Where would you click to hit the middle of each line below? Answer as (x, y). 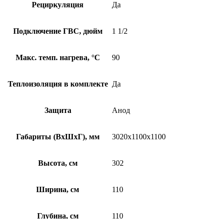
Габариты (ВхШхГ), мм (58, 137)
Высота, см (58, 163)
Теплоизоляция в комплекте (58, 84)
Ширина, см (58, 190)
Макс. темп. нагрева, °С (58, 58)
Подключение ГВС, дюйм (58, 31)
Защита (58, 110)
